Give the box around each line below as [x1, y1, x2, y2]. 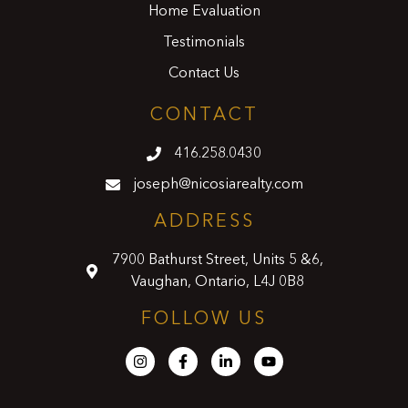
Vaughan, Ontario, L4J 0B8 [131, 275, 304, 291]
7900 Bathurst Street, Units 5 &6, [112, 253, 323, 269]
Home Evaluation [148, 5, 260, 20]
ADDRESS [153, 213, 255, 232]
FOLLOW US [141, 311, 267, 330]
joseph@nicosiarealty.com [132, 178, 303, 193]
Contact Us [168, 66, 240, 82]
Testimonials [163, 36, 245, 51]
